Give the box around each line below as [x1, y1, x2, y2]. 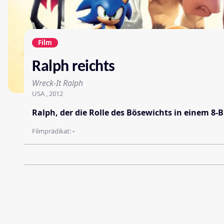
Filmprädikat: [32, 126, 72, 135]
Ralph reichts [32, 58, 115, 75]
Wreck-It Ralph [32, 77, 83, 88]
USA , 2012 [32, 88, 63, 98]
